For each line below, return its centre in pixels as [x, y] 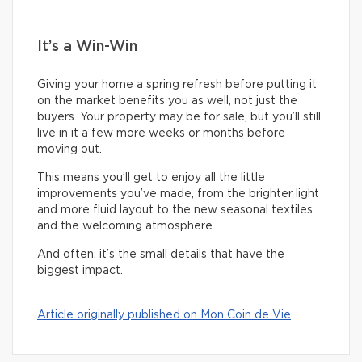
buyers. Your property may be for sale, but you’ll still [179, 118]
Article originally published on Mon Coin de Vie [164, 316]
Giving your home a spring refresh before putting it [177, 85]
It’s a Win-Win [87, 47]
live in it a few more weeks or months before [161, 134]
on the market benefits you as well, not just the [167, 101]
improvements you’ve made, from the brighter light [178, 194]
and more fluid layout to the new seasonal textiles [175, 210]
